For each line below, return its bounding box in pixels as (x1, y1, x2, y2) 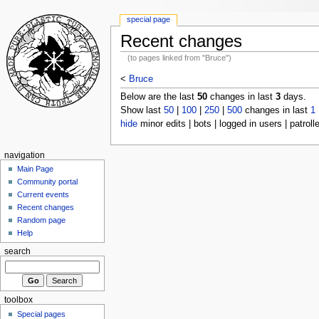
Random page (17, 215, 66, 224)
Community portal (17, 177, 78, 186)
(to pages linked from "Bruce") (127, 53, 232, 62)
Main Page (17, 164, 54, 173)
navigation (4, 150, 45, 159)
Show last (120, 105, 164, 115)
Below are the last (120, 91, 197, 102)
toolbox (4, 296, 33, 305)
